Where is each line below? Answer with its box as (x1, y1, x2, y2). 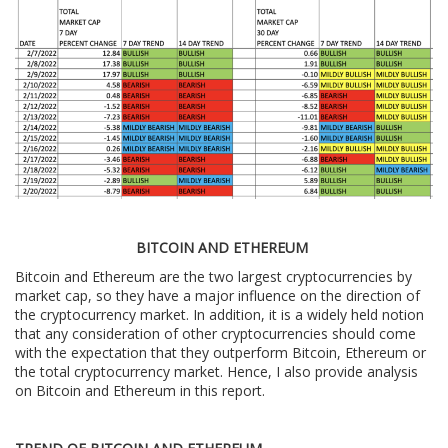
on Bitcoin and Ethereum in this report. (15, 380, 269, 400)
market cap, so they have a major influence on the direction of (15, 285, 420, 305)
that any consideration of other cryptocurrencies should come (15, 323, 416, 343)
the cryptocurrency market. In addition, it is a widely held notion (15, 304, 424, 324)
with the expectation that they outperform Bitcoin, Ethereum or (15, 342, 426, 362)
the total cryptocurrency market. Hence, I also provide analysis (15, 361, 418, 381)
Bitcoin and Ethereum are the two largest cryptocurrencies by (15, 266, 412, 286)
